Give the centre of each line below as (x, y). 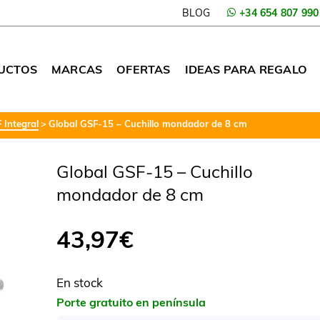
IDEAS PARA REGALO (246, 69)
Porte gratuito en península (131, 302)
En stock (80, 282)
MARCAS (77, 69)
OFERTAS (144, 69)
